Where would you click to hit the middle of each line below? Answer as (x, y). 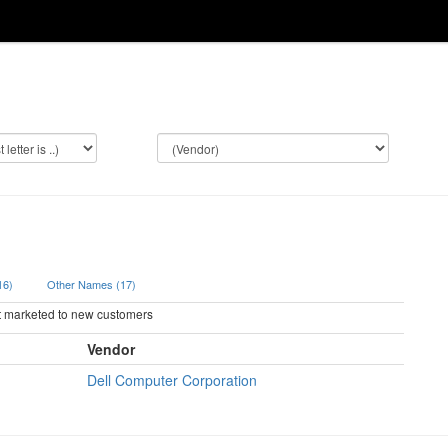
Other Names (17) (91, 284)
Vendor (111, 349)
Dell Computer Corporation (172, 380)
